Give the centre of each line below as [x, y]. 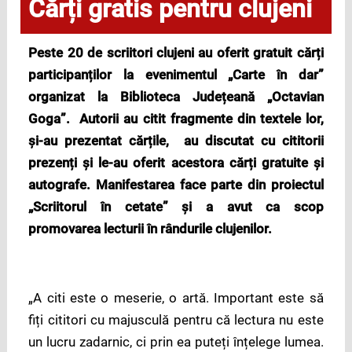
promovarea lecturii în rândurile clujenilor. [150, 229]
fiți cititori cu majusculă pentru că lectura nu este [176, 319]
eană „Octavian [275, 97]
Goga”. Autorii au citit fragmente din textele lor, [176, 119]
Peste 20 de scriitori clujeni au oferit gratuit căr [172, 53]
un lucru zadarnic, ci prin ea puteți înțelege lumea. [176, 341]
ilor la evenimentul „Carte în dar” [208, 75]
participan [59, 75]
